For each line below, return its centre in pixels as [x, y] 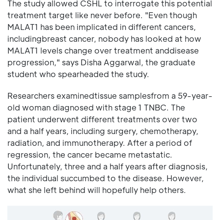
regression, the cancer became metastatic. [90, 155]
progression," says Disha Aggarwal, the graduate [101, 62]
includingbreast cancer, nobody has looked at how [104, 39]
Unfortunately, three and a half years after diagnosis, [108, 166]
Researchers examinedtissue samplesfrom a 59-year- [110, 96]
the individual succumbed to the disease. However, [106, 178]
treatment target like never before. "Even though [102, 15]
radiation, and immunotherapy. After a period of [100, 143]
